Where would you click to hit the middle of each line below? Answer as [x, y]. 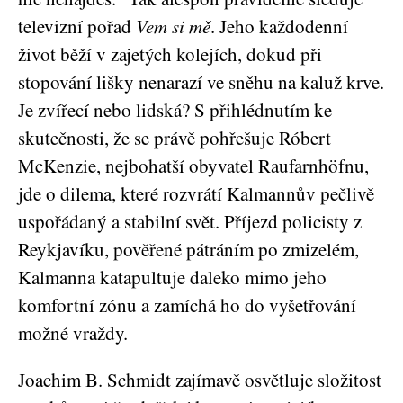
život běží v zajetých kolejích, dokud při [170, 54]
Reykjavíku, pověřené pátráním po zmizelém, [188, 249]
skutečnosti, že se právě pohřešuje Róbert [175, 138]
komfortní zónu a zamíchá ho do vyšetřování [187, 305]
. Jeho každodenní [279, 26]
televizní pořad [77, 26]
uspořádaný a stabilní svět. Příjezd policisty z [190, 221]
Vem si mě [173, 26]
